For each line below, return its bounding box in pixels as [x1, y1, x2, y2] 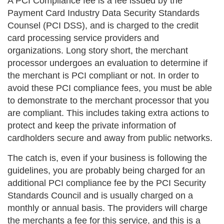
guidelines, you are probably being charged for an [7, 165, 205, 175]
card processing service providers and [7, 32, 159, 43]
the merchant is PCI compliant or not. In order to [7, 70, 199, 80]
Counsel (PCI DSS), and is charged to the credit [7, 20, 198, 30]
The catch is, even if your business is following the [7, 152, 207, 163]
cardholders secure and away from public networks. [7, 132, 212, 143]
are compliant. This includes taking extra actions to [7, 107, 209, 118]
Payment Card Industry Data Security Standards [7, 7, 199, 18]
